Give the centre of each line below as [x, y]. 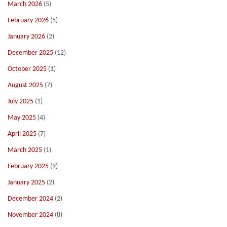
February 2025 [28, 166]
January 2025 [26, 183]
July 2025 [21, 102]
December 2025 [30, 53]
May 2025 [22, 118]
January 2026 [26, 37]
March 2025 [25, 150]
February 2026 [28, 21]
